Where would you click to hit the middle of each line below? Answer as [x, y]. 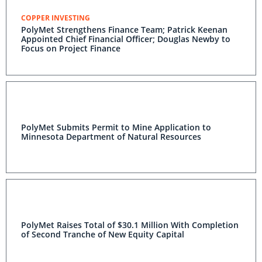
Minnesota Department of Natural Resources [111, 137]
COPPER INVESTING [56, 18]
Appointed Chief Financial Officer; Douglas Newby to [126, 39]
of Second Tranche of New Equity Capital [103, 234]
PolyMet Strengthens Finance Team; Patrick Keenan [124, 30]
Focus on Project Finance [71, 48]
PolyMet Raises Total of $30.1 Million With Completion [130, 225]
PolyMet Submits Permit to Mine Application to [116, 127]
